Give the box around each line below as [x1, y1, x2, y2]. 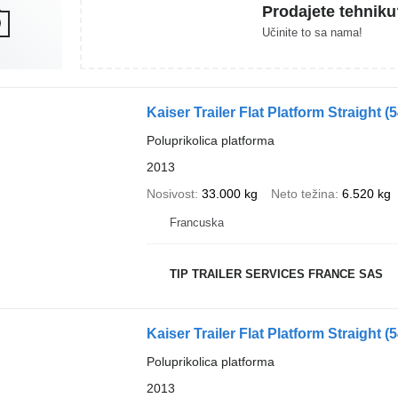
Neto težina [270, 187, 335, 201]
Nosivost [146, 187, 195, 201]
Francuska [169, 216, 224, 229]
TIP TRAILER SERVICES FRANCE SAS [169, 267, 383, 281]
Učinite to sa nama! [261, 25, 362, 39]
